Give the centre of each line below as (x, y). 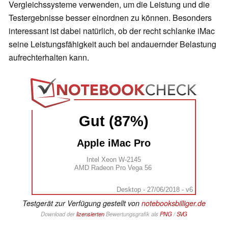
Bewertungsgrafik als (132, 213)
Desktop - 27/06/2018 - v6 (154, 189)
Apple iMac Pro (114, 143)
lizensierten (90, 213)
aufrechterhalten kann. (49, 58)
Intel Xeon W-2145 (114, 159)
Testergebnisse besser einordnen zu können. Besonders (110, 18)
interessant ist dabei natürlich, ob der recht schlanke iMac (112, 31)
